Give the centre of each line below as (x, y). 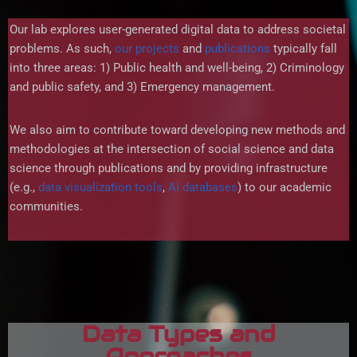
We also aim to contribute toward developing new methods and (177, 130)
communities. (46, 207)
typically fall (304, 49)
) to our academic (284, 188)
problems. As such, (62, 49)
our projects (147, 49)
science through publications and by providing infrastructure (169, 169)
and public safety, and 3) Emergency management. (142, 87)
